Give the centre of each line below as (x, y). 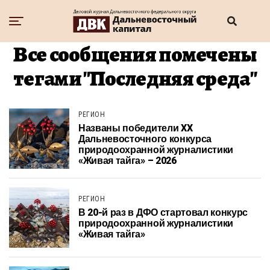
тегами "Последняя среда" (135, 78)
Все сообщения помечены (135, 54)
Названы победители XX (136, 128)
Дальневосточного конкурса (145, 139)
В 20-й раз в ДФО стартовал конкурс (163, 213)
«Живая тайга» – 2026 (127, 161)
